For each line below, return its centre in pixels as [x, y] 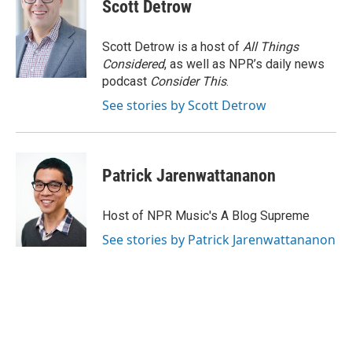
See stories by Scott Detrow [184, 105]
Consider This [188, 81]
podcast [126, 81]
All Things [271, 47]
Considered [133, 64]
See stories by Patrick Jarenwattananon [219, 240]
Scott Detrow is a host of [172, 47]
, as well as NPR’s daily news [244, 64]
